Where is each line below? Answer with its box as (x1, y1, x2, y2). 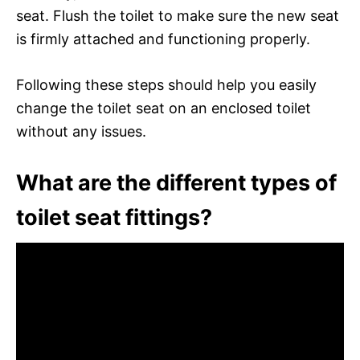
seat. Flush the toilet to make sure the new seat (16, 6, 339, 24)
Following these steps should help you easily (16, 76, 317, 93)
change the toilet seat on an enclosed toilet (16, 99, 311, 117)
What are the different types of (16, 169, 337, 196)
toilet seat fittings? (16, 203, 212, 231)
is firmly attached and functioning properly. (16, 30, 310, 47)
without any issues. (16, 122, 146, 140)
